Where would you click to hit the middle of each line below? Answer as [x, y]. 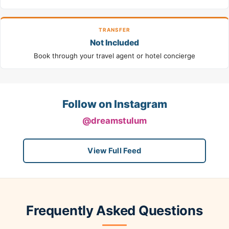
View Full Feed [114, 151]
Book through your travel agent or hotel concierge [114, 56]
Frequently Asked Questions [114, 211]
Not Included [114, 42]
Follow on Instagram [114, 104]
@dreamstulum [114, 120]
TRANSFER [114, 29]
